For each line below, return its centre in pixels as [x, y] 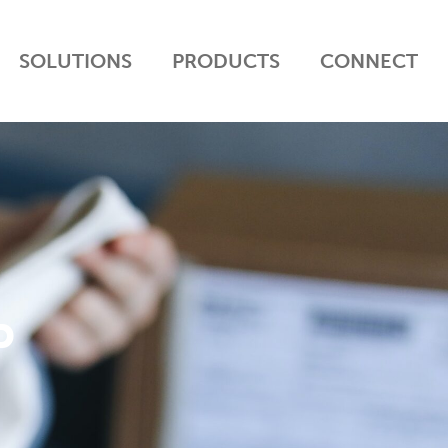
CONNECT [368, 61]
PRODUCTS [225, 61]
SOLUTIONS [75, 61]
